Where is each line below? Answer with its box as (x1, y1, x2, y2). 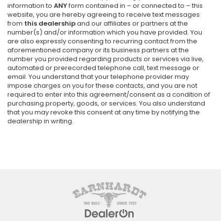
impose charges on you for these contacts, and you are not (7, 80, 197, 90)
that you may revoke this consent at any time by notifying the (7, 107, 200, 117)
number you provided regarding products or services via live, (7, 54, 204, 64)
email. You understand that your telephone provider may (7, 72, 189, 81)
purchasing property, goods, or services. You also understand (7, 98, 205, 108)
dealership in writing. (7, 116, 74, 126)
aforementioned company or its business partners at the (7, 45, 189, 55)
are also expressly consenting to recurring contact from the (7, 36, 197, 46)
